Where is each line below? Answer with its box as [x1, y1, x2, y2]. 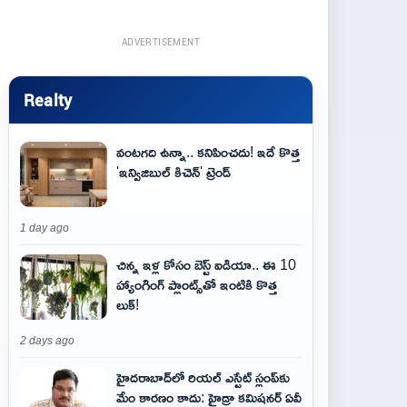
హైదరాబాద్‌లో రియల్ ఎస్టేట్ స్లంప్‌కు [116, 363, 290, 391]
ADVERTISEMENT [121, 35, 201, 48]
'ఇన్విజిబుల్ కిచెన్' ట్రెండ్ [116, 158, 231, 185]
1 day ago [20, 223, 69, 233]
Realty [24, 88, 73, 111]
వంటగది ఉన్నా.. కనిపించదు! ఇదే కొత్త [116, 138, 300, 165]
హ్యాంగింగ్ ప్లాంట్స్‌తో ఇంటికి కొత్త [116, 271, 277, 298]
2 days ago [20, 335, 74, 346]
